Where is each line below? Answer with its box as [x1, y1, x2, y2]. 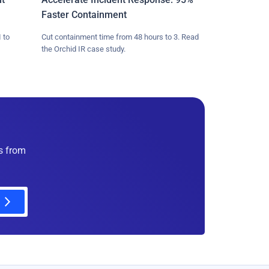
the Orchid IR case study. [41, 44, 125, 54]
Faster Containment [41, 9, 127, 21]
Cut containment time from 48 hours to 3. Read [41, 32, 199, 42]
